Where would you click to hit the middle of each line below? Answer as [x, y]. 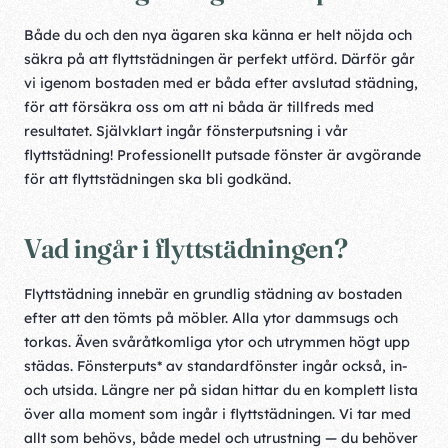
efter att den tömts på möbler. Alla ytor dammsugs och [211, 318]
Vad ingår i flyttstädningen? [188, 248]
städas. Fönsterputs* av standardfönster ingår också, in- [216, 366]
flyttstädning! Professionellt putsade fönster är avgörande [222, 155]
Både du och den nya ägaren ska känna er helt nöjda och [218, 35]
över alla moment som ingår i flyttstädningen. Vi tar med [217, 414]
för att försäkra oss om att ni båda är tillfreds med [199, 107]
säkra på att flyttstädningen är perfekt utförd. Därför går [219, 59]
